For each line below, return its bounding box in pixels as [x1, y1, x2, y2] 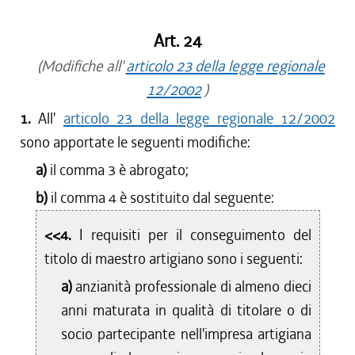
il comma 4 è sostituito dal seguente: [51, 188, 275, 208]
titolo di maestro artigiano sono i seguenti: [44, 249, 303, 269]
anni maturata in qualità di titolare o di [60, 300, 312, 320]
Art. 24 [153, 30, 202, 52]
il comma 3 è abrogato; [50, 160, 189, 180]
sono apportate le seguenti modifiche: [20, 132, 250, 152]
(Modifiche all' [30, 56, 126, 76]
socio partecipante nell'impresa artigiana [60, 324, 312, 344]
